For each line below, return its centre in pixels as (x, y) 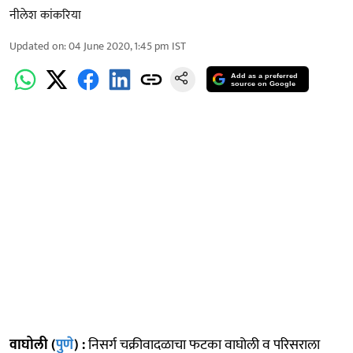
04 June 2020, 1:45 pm (119, 46)
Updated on (37, 46)
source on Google (264, 84)
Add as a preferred (265, 76)
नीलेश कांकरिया (45, 15)
